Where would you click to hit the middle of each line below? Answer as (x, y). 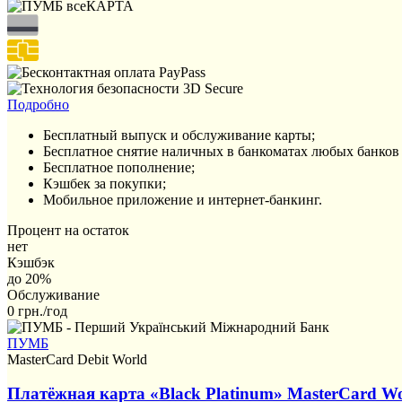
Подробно (38, 104)
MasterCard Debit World (77, 359)
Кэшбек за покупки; (105, 183)
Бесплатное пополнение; (119, 167)
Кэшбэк (31, 262)
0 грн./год (37, 310)
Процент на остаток (68, 230)
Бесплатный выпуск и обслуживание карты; (179, 135)
